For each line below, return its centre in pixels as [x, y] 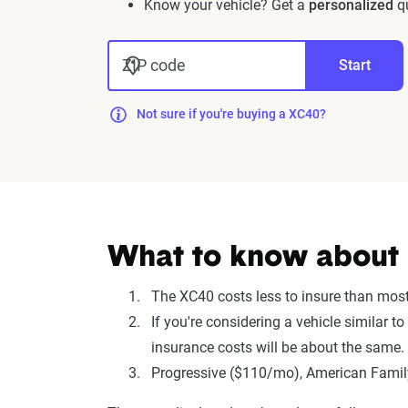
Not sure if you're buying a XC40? [231, 114]
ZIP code [154, 65]
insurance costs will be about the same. [278, 347]
